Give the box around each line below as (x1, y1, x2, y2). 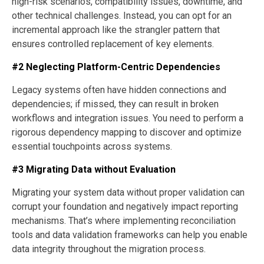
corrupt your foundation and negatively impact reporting (12, 200, 238, 212)
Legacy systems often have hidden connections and (12, 84, 226, 95)
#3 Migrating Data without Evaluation (12, 163, 176, 175)
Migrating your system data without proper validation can (12, 186, 245, 198)
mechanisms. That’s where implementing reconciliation (12, 214, 236, 226)
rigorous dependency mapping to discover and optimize (12, 126, 242, 138)
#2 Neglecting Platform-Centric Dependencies (12, 61, 220, 72)
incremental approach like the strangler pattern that (12, 24, 220, 35)
